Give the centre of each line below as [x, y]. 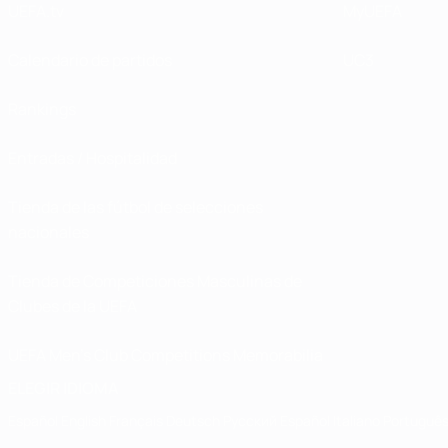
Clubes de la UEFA [72, 306]
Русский [251, 420]
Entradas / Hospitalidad [92, 158]
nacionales [48, 232]
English [85, 420]
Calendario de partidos [90, 60]
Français [137, 420]
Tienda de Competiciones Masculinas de [155, 281]
